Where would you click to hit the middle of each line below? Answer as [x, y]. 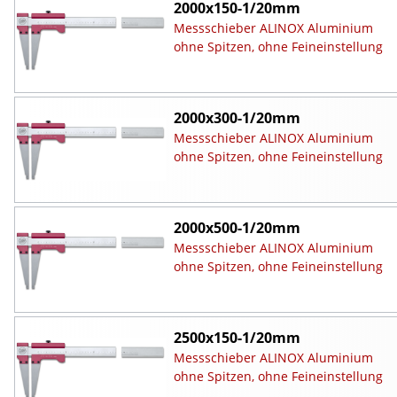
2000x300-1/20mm [237, 117]
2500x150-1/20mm [237, 337]
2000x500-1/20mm [237, 227]
